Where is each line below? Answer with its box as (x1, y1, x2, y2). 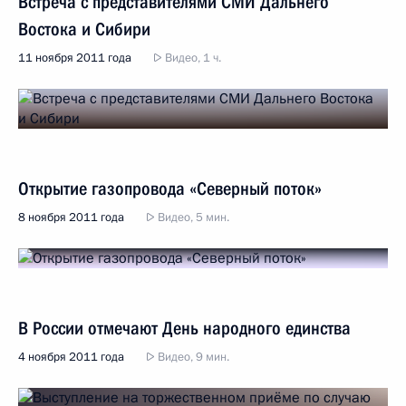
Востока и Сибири (18, 18, 150, 40)
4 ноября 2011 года (18, 349, 124, 365)
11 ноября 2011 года (18, 50, 131, 66)
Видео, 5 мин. (155, 209, 229, 226)
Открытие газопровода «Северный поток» (18, 178, 322, 199)
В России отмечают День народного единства (18, 317, 351, 339)
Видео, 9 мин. (155, 349, 229, 365)
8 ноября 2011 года (18, 209, 124, 226)
